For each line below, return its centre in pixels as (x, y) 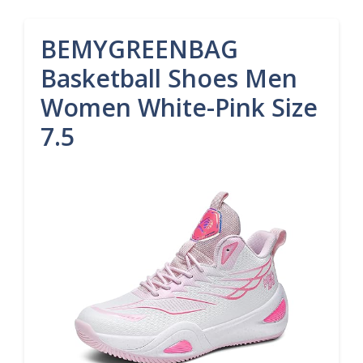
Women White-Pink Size (179, 107)
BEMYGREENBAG (139, 49)
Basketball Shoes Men (169, 78)
